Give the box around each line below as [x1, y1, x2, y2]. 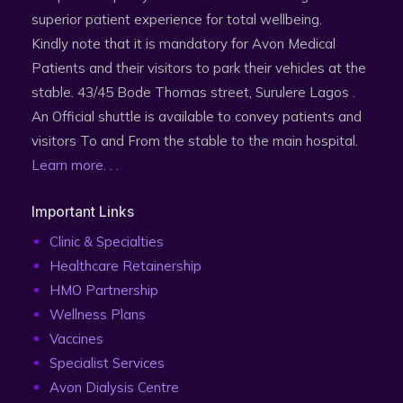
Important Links [31, 202, 134, 220]
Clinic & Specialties [49, 232, 164, 250]
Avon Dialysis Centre [49, 378, 179, 396]
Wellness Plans [49, 305, 146, 323]
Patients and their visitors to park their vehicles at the [31, 58, 366, 76]
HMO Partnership [49, 281, 158, 299]
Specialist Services [49, 354, 165, 372]
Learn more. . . [31, 156, 119, 174]
